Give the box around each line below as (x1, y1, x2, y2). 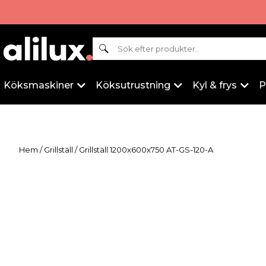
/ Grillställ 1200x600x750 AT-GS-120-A (73, 145, 213, 154)
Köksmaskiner (4, 80, 74, 91)
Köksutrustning (96, 80, 170, 91)
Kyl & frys (192, 80, 237, 91)
